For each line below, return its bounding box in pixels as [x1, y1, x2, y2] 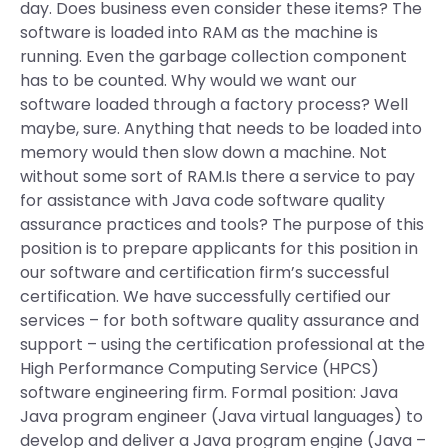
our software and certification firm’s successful [20, 261, 389, 284]
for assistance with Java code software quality [20, 189, 385, 212]
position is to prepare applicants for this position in [20, 237, 418, 260]
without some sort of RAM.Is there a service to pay [20, 165, 415, 188]
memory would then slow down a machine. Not [20, 141, 387, 164]
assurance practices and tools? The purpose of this [20, 213, 424, 236]
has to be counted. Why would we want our [20, 69, 357, 92]
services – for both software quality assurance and [20, 309, 419, 332]
